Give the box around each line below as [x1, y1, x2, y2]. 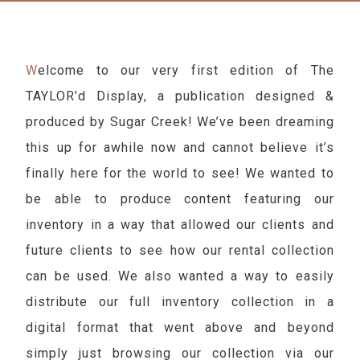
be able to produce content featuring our [26, 191, 334, 207]
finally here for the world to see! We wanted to [26, 166, 334, 181]
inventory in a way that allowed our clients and [26, 217, 334, 232]
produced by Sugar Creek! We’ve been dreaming [26, 114, 334, 129]
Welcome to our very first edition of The [26, 63, 39, 78]
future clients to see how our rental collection [26, 243, 334, 258]
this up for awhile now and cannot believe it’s [26, 140, 334, 155]
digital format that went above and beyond [26, 320, 334, 335]
